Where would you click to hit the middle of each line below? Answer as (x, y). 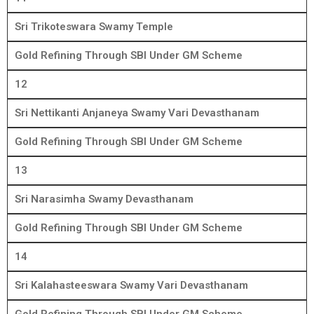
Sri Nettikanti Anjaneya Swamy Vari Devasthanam (137, 113)
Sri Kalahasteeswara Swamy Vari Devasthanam (131, 286)
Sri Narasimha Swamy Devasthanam (104, 199)
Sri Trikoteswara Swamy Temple (94, 27)
